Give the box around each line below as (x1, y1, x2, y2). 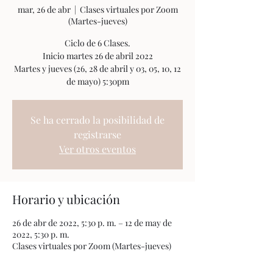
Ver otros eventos (59, 143, 136, 155)
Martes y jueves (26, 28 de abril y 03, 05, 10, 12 (14, 63, 181, 74)
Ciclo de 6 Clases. (65, 37, 130, 49)
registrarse (74, 128, 121, 141)
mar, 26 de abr (17, 4, 71, 15)
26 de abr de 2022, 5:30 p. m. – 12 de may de (12, 217, 172, 229)
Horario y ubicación (12, 191, 120, 207)
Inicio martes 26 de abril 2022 (42, 50, 153, 62)
